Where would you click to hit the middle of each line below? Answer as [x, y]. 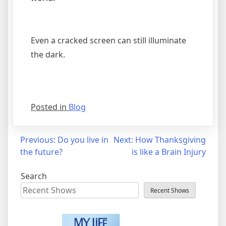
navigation [37, 160]
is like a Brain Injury [169, 152]
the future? [41, 152]
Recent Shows [170, 190]
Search [34, 176]
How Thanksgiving [171, 139]
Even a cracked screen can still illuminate [108, 40]
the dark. [48, 54]
